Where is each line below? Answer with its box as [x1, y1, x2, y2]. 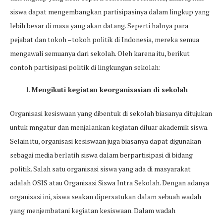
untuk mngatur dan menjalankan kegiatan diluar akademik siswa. [10, 122, 208, 132]
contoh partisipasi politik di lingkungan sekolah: [10, 62, 161, 72]
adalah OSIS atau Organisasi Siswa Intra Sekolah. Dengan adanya [10, 178, 209, 187]
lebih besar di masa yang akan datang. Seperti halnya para [10, 21, 188, 30]
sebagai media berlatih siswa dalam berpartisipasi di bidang [10, 150, 193, 160]
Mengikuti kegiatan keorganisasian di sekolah [31, 85, 188, 94]
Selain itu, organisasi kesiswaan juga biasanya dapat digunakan [10, 136, 201, 146]
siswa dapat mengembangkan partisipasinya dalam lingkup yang [10, 7, 210, 16]
